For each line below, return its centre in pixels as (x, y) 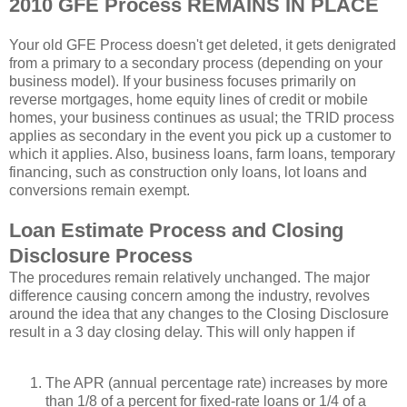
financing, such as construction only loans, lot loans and (188, 173)
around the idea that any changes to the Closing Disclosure (199, 314)
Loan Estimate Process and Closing (176, 231)
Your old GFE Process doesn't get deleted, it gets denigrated (203, 45)
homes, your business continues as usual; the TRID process (202, 118)
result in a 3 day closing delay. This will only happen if (184, 333)
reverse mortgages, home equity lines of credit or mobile (189, 100)
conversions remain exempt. (99, 191)
